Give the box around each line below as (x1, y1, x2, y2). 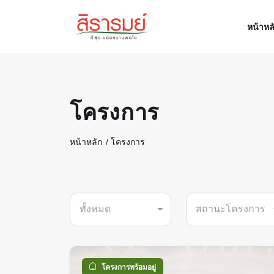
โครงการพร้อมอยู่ (102, 263, 156, 272)
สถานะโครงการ (196, 204, 265, 214)
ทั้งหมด (80, 204, 111, 214)
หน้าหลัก (70, 137, 102, 147)
